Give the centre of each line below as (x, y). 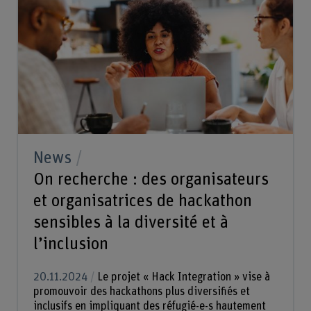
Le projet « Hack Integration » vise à (182, 277)
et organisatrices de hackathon (142, 201)
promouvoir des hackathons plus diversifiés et (141, 291)
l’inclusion (70, 244)
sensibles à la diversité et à (131, 222)
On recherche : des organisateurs (151, 179)
